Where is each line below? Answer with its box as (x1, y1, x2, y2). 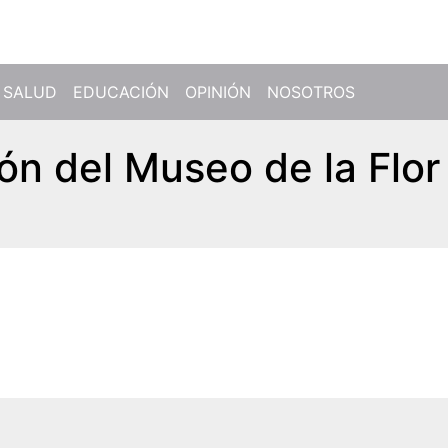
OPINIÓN (185, 82, 251, 102)
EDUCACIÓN (73, 82, 169, 102)
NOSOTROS (267, 82, 355, 102)
